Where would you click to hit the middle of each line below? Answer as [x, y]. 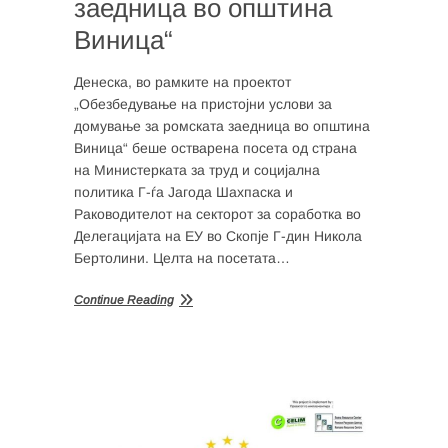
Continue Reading [124, 299]
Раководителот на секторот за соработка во [217, 213]
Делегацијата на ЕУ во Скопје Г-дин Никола [218, 235]
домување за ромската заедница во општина [222, 125]
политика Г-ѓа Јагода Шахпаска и [183, 191]
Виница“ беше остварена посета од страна [215, 147]
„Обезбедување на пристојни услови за [203, 103]
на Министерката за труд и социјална [197, 169]
